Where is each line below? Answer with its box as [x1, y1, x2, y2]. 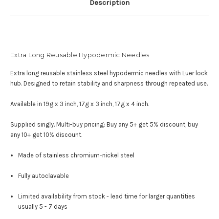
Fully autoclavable [18, 172, 69, 180]
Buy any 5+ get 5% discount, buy [107, 121, 198, 129]
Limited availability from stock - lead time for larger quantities [18, 193, 196, 200]
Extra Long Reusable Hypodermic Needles [10, 51, 150, 59]
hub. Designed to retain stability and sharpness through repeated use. [10, 80, 208, 88]
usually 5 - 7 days [18, 203, 68, 211]
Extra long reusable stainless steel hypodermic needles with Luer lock [10, 69, 208, 77]
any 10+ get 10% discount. [10, 131, 82, 139]
